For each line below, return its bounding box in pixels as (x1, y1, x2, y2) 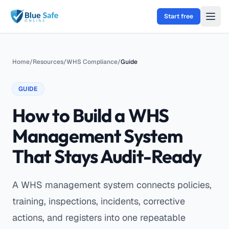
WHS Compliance (66, 58, 118, 66)
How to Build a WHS (12, 104, 169, 127)
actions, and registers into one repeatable (12, 212, 186, 223)
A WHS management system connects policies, (12, 179, 212, 191)
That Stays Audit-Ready (12, 145, 202, 168)
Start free (164, 12, 193, 20)
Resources (33, 58, 63, 66)
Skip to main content (16, 12, 85, 21)
